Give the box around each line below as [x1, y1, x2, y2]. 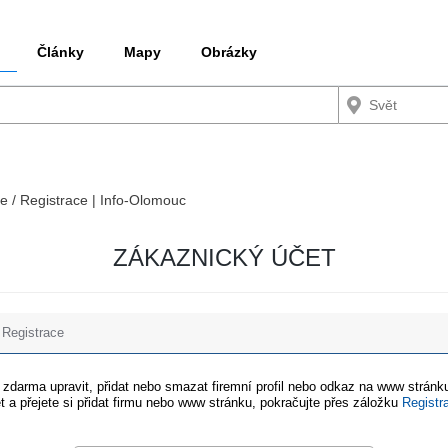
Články [37, 44, 84, 60]
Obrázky [201, 44, 257, 60]
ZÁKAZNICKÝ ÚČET [112, 243, 336, 271]
